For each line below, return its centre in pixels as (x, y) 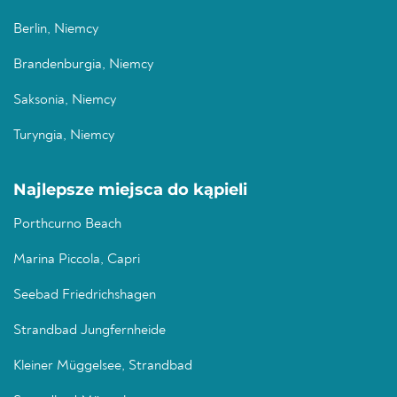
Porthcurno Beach (67, 225)
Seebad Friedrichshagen (85, 296)
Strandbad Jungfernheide (90, 331)
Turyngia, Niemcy (64, 136)
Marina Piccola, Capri (77, 260)
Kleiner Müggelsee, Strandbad (103, 366)
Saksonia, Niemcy (65, 101)
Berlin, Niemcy (56, 30)
